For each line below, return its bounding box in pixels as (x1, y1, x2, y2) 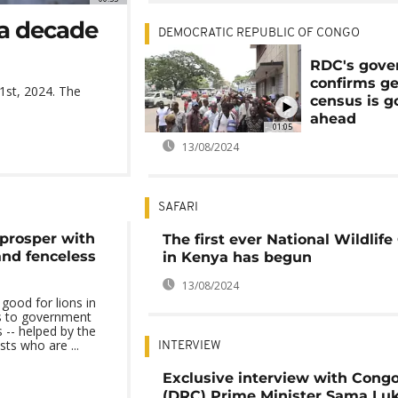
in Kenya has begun (162, 249, 312, 266)
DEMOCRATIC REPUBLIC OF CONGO (157, 27, 360, 40)
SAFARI (157, 201, 198, 214)
